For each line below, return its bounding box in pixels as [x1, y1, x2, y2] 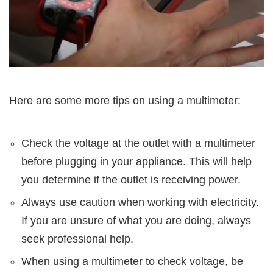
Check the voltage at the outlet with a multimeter [21, 137, 255, 150]
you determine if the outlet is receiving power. [21, 174, 241, 186]
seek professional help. [21, 233, 133, 246]
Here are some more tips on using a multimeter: [9, 94, 241, 107]
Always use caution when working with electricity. [21, 196, 259, 209]
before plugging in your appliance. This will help [21, 155, 252, 168]
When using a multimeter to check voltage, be [21, 255, 243, 268]
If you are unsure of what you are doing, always [21, 214, 251, 227]
